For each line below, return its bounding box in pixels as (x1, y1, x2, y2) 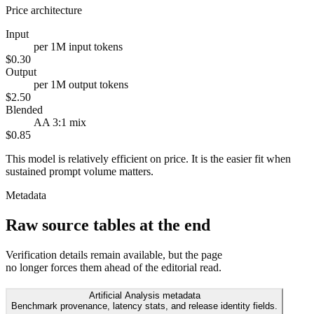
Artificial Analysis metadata (88, 290, 200, 301)
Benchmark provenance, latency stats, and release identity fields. (11, 301, 278, 312)
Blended (6, 103, 43, 116)
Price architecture (6, 4, 82, 16)
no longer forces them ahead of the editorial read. (6, 261, 221, 273)
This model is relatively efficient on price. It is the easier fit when (6, 152, 291, 165)
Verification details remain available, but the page (6, 248, 222, 261)
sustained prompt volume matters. (6, 165, 153, 177)
